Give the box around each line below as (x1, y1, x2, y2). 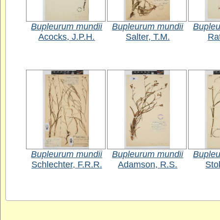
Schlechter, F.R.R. (31, 159, 102, 169)
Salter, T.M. (125, 31, 170, 42)
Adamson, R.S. (118, 159, 178, 169)
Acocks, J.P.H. (38, 31, 95, 42)
